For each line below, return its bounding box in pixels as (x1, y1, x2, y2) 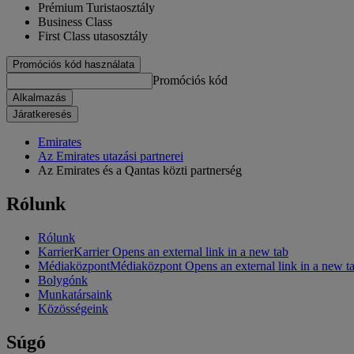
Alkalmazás (13, 92, 66, 104)
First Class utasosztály (38, 29, 148, 43)
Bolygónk (38, 273, 88, 288)
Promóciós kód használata (13, 58, 134, 71)
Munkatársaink (38, 288, 112, 302)
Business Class (38, 15, 112, 29)
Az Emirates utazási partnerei (38, 149, 183, 164)
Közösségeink (38, 302, 108, 316)
